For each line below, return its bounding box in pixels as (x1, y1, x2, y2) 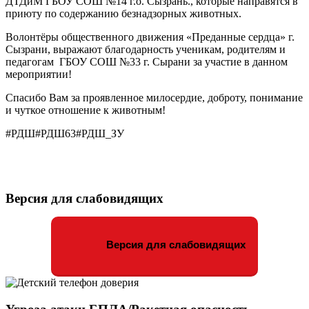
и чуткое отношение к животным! (6, 103, 166, 116)
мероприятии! (6, 68, 72, 80)
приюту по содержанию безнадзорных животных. (6, 7, 241, 19)
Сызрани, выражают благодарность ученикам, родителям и (6, 43, 286, 55)
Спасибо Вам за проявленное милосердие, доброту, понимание (6, 91, 303, 103)
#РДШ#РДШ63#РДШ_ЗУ (6, 127, 124, 139)
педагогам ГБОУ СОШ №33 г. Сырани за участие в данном (6, 55, 288, 68)
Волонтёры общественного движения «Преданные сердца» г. (6, 30, 295, 43)
